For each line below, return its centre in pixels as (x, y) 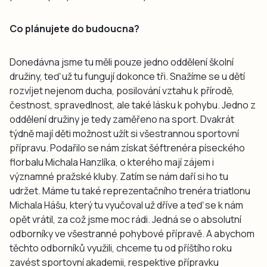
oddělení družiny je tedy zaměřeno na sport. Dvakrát (122, 119)
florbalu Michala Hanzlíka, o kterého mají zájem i (112, 162)
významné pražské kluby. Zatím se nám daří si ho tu (119, 176)
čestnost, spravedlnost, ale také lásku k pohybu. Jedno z (133, 105)
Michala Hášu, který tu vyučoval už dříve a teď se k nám (126, 205)
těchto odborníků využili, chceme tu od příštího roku (121, 248)
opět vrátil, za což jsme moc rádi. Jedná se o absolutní (125, 219)
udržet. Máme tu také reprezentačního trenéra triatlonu (130, 190)
